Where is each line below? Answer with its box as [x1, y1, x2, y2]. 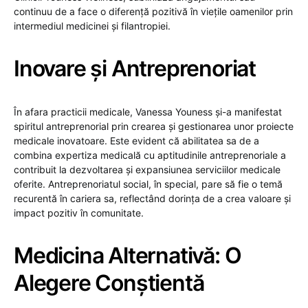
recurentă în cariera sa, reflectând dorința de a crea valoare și [14, 192, 291, 204]
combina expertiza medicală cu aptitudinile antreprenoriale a [14, 148, 286, 161]
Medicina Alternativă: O [14, 241, 241, 269]
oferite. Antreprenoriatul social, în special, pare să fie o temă [14, 177, 283, 190]
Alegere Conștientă [14, 269, 204, 296]
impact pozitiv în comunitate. [14, 206, 144, 219]
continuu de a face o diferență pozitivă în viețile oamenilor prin [14, 5, 293, 17]
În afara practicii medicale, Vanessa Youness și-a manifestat [14, 105, 282, 118]
